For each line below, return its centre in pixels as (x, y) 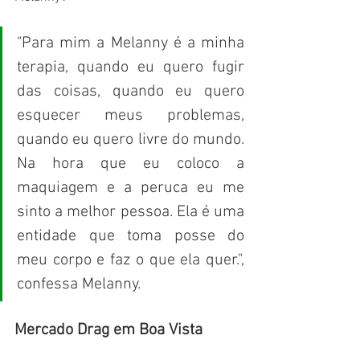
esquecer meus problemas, (131, 116)
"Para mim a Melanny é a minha (131, 44)
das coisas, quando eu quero (131, 92)
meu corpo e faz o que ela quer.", (131, 261)
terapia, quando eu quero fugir (131, 68)
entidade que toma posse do (131, 237)
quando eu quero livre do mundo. (131, 140)
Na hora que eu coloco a (131, 164)
